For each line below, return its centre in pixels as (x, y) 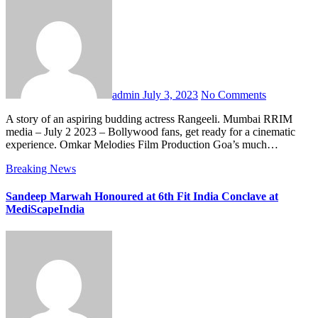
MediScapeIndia (45, 209)
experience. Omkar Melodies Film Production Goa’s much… (142, 144)
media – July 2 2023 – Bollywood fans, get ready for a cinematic (150, 131)
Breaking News (41, 168)
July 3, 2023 (170, 94)
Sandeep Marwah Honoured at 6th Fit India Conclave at (142, 197)
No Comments (234, 94)
